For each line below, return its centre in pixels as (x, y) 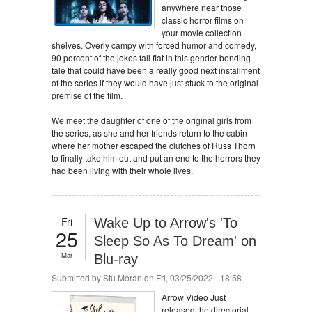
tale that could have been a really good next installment (156, 70)
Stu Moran (123, 278)
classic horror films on (203, 20)
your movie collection (202, 32)
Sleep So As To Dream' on (175, 241)
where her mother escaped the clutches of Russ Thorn (154, 145)
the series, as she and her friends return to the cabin (149, 133)
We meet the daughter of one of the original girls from (151, 120)
